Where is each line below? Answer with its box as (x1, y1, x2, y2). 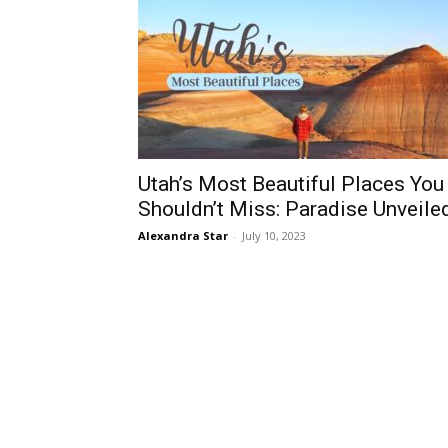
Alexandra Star (138, 228, 228, 243)
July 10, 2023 (242, 228, 306, 243)
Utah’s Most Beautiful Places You (138, 172, 444, 196)
